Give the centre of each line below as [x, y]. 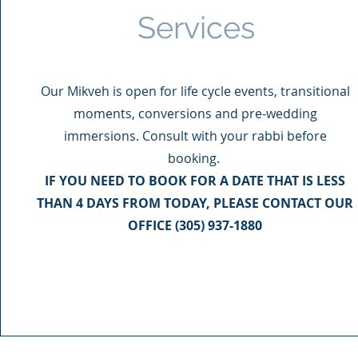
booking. [195, 158]
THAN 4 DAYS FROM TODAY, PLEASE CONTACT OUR [195, 203]
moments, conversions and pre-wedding [195, 113]
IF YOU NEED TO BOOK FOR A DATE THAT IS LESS [195, 181]
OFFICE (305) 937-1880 [195, 225]
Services [196, 28]
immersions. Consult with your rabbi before [195, 136]
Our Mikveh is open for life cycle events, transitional [195, 91]
